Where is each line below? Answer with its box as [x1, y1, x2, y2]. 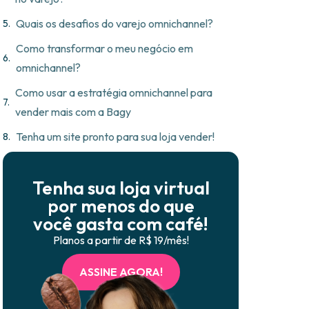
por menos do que [47, 195, 195, 218]
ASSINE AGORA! [79, 265, 163, 279]
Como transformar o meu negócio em [16, 41, 193, 56]
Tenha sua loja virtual [32, 177, 210, 200]
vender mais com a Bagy [15, 105, 131, 119]
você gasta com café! [33, 212, 208, 236]
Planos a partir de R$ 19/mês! [52, 233, 189, 248]
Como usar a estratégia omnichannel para [15, 86, 212, 100]
